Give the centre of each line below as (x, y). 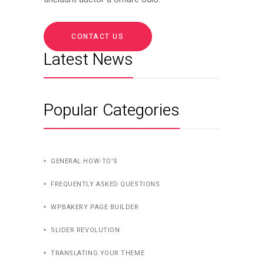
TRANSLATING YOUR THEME (98, 253)
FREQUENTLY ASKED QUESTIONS (105, 184)
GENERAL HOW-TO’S (84, 161)
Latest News (88, 60)
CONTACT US (98, 36)
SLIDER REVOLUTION (85, 230)
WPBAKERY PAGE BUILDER (95, 207)
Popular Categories (112, 110)
